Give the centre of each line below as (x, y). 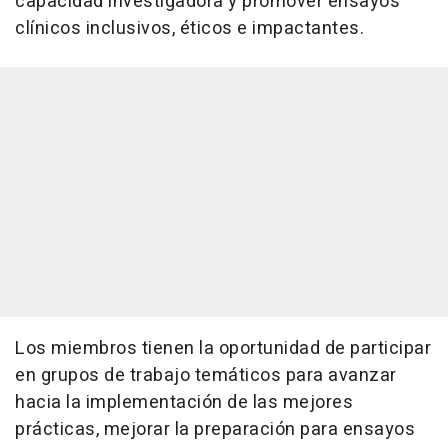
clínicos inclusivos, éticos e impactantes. (189, 29)
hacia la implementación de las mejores (184, 403)
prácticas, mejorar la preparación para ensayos (215, 430)
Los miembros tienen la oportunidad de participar (223, 349)
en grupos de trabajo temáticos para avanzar (206, 376)
